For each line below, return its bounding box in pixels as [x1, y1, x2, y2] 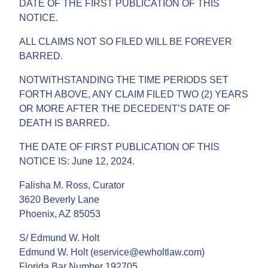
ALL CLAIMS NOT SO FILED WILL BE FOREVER [19, 36, 232, 47]
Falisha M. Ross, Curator [19, 179, 124, 190]
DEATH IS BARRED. [19, 117, 109, 128]
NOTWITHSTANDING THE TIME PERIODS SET [19, 74, 229, 85]
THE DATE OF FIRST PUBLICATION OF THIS [19, 141, 220, 152]
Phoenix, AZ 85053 [19, 208, 100, 219]
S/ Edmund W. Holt [19, 232, 99, 243]
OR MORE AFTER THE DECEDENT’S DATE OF [19, 103, 230, 114]
